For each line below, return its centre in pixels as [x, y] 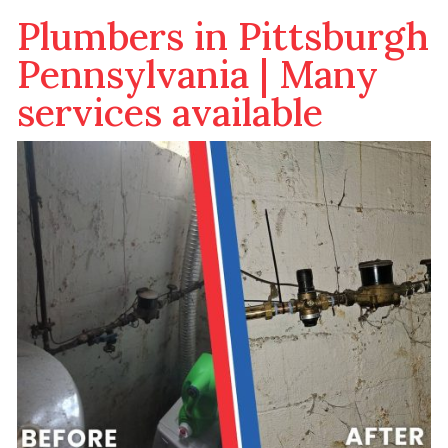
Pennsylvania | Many [197, 74]
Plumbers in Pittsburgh [222, 36]
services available [169, 112]
